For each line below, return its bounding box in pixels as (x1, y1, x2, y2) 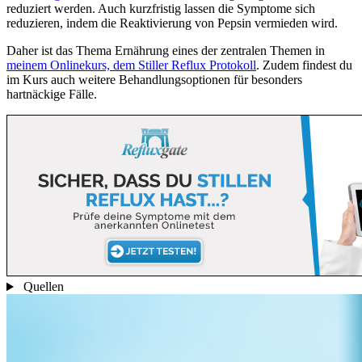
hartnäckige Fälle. (6, 87, 97, 102)
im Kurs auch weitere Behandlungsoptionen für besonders (6, 73, 302, 87)
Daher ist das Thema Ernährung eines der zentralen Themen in (6, 44, 325, 58)
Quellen (19, 280, 64, 294)
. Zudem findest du (256, 58, 352, 73)
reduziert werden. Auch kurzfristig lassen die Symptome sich (6, 2, 315, 16)
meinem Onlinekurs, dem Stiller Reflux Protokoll (6, 58, 256, 73)
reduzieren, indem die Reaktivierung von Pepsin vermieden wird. (6, 16, 338, 31)
